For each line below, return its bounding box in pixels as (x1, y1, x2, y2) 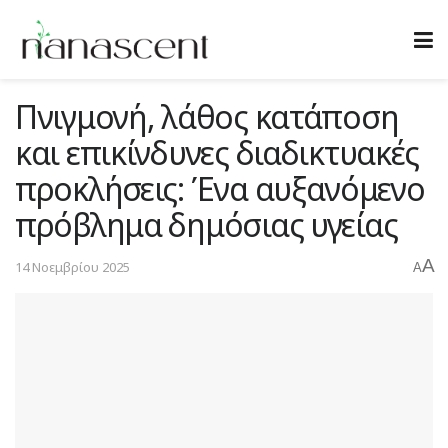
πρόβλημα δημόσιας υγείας (15, 203, 398, 246)
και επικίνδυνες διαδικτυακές (15, 131, 420, 174)
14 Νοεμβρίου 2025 (15, 257, 130, 276)
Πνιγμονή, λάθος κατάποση (15, 95, 399, 138)
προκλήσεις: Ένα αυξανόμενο (15, 167, 425, 210)
